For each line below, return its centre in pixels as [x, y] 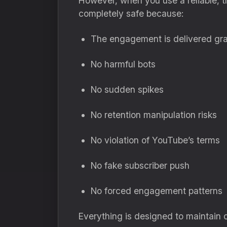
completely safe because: [131, 13]
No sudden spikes [127, 89]
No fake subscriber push [140, 165]
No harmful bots [123, 64]
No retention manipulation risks [154, 115]
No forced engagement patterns [157, 191]
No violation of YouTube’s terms [155, 140]
